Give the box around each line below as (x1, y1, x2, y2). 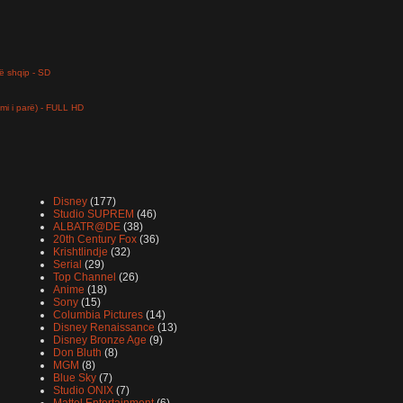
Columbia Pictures (53, 308, 143, 321)
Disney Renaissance (53, 320, 155, 334)
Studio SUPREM (53, 207, 134, 220)
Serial (53, 257, 82, 271)
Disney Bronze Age (53, 333, 147, 346)
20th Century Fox (53, 232, 137, 246)
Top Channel (53, 270, 116, 283)
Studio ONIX (53, 383, 113, 397)
